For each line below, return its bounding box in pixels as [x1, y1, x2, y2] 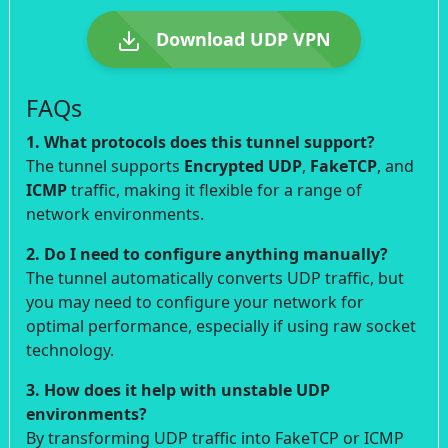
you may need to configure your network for [26, 290, 364, 313]
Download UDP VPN [151, 26, 331, 51]
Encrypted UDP [184, 154, 302, 177]
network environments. [26, 202, 204, 225]
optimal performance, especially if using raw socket [26, 314, 416, 337]
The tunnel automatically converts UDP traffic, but [26, 266, 404, 289]
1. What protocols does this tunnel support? [26, 130, 375, 153]
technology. [26, 338, 114, 361]
